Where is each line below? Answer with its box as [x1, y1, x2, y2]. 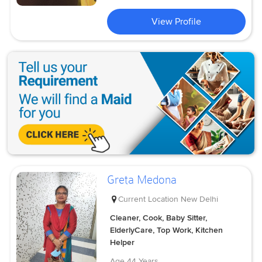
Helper [110, 237, 135, 247]
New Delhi [181, 194, 219, 204]
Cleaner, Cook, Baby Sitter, [110, 212, 208, 223]
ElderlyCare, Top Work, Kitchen [110, 225, 223, 235]
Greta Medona [107, 173, 177, 187]
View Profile [151, 15, 202, 27]
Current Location [118, 194, 179, 204]
